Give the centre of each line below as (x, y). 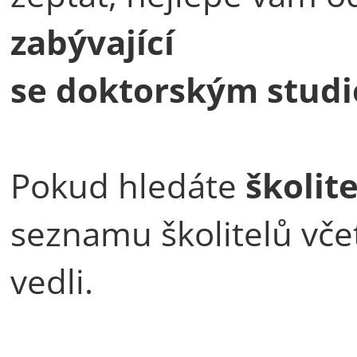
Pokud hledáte (128, 185)
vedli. (52, 280)
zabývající (92, 41)
